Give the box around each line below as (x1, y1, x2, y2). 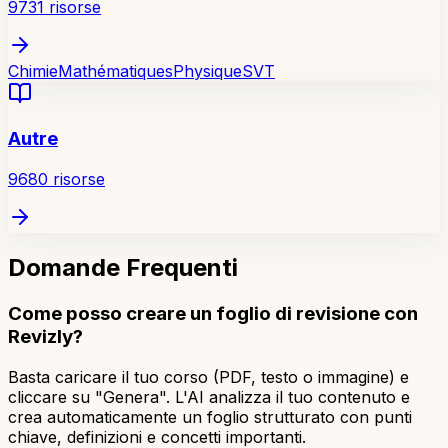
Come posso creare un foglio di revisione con (8, 301, 418, 325)
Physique (173, 60, 242, 81)
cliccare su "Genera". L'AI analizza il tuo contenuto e (8, 386, 410, 407)
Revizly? (8, 324, 83, 348)
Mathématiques (58, 60, 173, 81)
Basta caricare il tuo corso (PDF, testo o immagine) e (8, 366, 409, 387)
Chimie (8, 60, 58, 81)
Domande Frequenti (8, 253, 238, 283)
